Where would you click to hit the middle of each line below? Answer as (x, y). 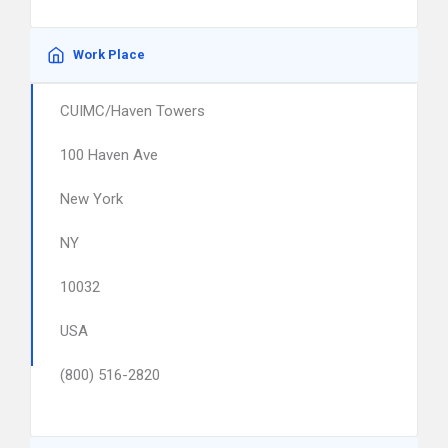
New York (91, 199)
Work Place (109, 54)
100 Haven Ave (109, 155)
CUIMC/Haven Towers (132, 111)
